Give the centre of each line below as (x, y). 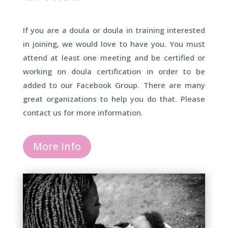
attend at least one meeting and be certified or (114, 58)
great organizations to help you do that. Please (114, 99)
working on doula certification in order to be (114, 72)
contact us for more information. (83, 113)
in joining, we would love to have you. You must (114, 44)
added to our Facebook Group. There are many (114, 85)
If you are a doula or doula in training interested (114, 30)
